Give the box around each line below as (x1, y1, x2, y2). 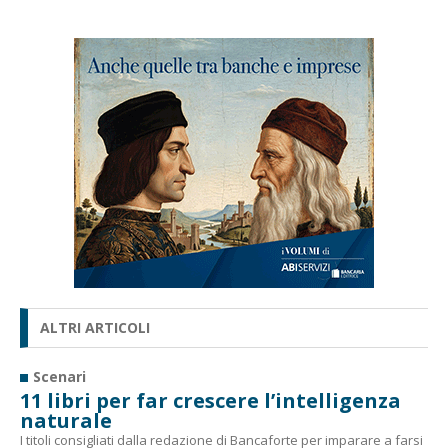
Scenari (33, 366, 86, 386)
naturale (20, 406, 112, 434)
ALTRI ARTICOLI (40, 317, 150, 337)
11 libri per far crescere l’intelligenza (20, 386, 401, 414)
